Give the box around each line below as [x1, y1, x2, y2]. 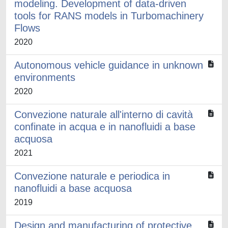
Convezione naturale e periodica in [14, 170, 170, 182]
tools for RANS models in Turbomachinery [14, 10, 204, 21]
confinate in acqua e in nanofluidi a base [14, 121, 195, 132]
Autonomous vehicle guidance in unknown [14, 60, 203, 71]
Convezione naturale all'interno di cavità [14, 109, 193, 120]
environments [14, 72, 75, 83]
